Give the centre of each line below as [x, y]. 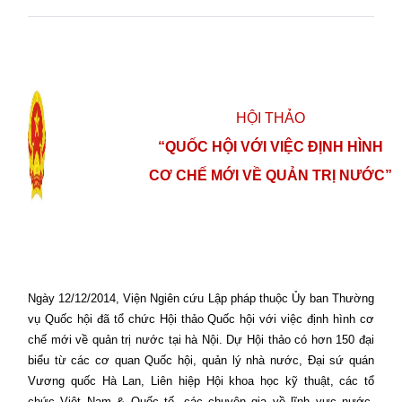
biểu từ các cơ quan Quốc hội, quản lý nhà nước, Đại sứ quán [201, 361]
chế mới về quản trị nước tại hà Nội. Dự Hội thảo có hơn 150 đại [201, 340]
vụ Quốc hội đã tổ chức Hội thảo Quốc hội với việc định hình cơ [201, 319]
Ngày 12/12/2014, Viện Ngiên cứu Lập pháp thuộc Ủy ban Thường [201, 299]
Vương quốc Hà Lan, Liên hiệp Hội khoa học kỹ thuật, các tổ [201, 381]
